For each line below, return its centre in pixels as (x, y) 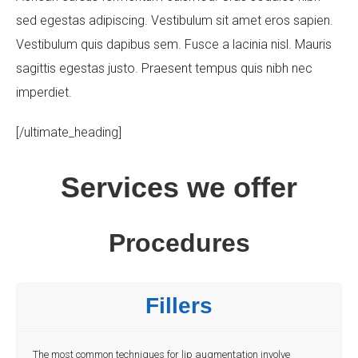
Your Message (69, 43)
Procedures (179, 243)
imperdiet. (44, 92)
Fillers (179, 306)
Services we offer (179, 187)
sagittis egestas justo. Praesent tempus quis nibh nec (164, 68)
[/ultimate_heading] (69, 132)
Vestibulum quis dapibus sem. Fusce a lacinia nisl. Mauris (174, 44)
